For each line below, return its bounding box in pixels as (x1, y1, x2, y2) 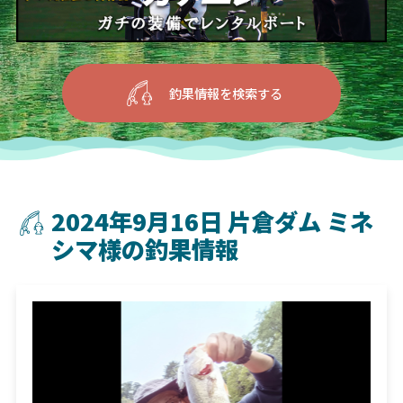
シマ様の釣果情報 (51, 232, 239, 267)
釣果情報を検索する (168, 83, 282, 103)
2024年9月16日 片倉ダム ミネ (51, 204, 374, 239)
